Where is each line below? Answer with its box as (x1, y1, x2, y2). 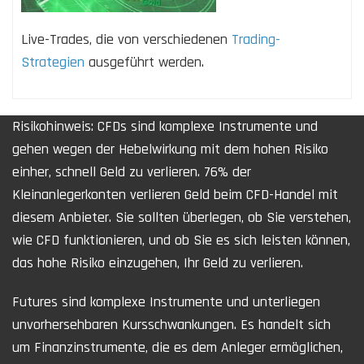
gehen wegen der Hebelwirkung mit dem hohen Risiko (12, 139, 328, 158)
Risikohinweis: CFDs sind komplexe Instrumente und (12, 116, 318, 136)
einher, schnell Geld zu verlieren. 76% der (12, 162, 251, 181)
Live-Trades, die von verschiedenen (21, 29, 232, 49)
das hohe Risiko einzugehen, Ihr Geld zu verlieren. (12, 253, 303, 272)
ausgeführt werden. (84, 52, 204, 71)
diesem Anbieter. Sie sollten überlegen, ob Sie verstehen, (12, 207, 351, 227)
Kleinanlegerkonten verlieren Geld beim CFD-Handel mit (12, 184, 338, 204)
